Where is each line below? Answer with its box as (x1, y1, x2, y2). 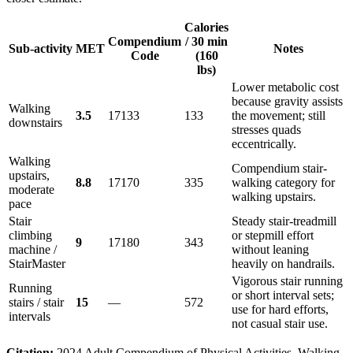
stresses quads (232, 123, 301, 137)
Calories (184, 20, 229, 35)
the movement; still (232, 109, 325, 123)
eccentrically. (232, 137, 296, 151)
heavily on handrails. (232, 257, 335, 271)
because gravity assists (232, 95, 343, 109)
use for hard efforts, (232, 303, 329, 317)
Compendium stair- (232, 162, 327, 176)
